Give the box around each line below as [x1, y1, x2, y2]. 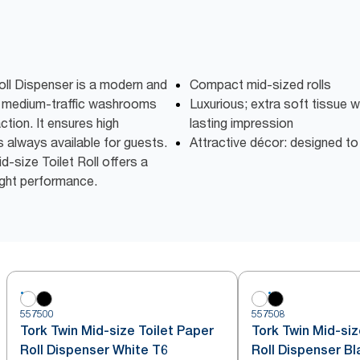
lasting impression [190, 115, 293, 131]
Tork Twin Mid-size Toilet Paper [20, 323, 214, 338]
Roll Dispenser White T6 [20, 342, 168, 358]
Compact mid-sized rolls [190, 76, 331, 92]
